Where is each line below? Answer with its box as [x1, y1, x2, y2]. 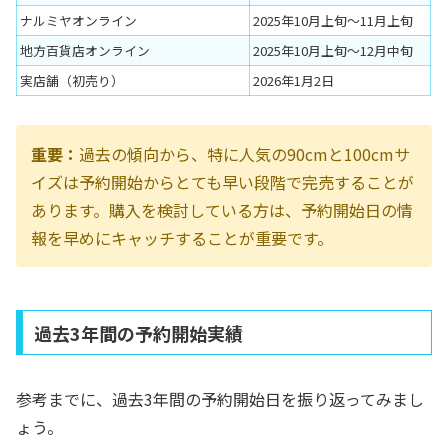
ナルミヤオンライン [20, 10, 137, 30]
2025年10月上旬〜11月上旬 [253, 10, 413, 30]
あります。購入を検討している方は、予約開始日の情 [31, 197, 413, 222]
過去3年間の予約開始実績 [33, 319, 243, 346]
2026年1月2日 [253, 70, 334, 90]
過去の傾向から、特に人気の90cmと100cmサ [79, 141, 410, 166]
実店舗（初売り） [20, 70, 124, 90]
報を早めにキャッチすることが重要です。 [31, 225, 333, 250]
